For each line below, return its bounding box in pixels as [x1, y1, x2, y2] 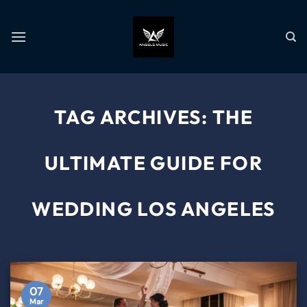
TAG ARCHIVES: [54, 105, 212, 129]
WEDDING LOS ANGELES [32, 197, 275, 221]
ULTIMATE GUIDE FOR [44, 151, 263, 175]
